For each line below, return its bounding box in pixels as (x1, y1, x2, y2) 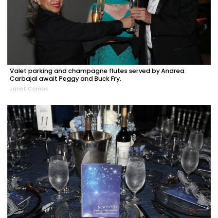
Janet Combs (10, 85, 48, 93)
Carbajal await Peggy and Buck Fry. (10, 74, 121, 83)
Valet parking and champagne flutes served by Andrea (10, 67, 184, 75)
